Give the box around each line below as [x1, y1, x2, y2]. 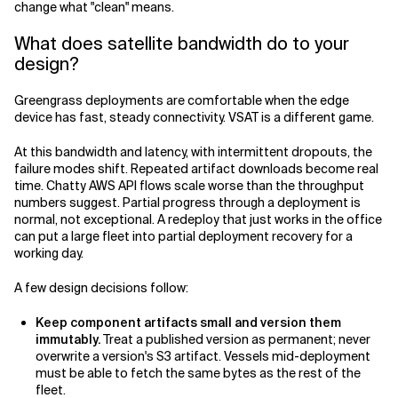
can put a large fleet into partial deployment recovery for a [14, 228, 353, 245]
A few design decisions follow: [14, 280, 188, 297]
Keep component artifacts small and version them [36, 314, 341, 331]
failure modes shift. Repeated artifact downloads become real [14, 161, 378, 178]
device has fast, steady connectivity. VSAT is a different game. [14, 109, 374, 126]
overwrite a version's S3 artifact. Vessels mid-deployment [36, 348, 370, 365]
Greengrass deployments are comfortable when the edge [14, 92, 349, 109]
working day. [14, 245, 84, 262]
